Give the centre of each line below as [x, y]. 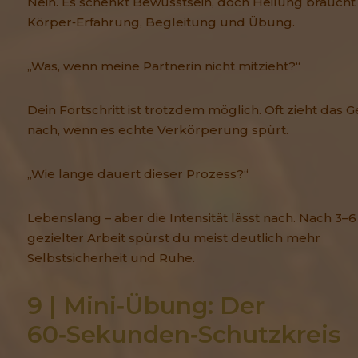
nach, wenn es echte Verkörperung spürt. [158, 130]
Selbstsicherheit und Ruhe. [111, 258]
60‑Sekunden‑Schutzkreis [184, 335]
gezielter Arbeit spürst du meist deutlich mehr [174, 238]
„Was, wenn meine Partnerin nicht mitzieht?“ [164, 66]
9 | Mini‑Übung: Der [146, 306]
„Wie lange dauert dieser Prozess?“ [138, 174]
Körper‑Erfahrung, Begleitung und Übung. [161, 22]
